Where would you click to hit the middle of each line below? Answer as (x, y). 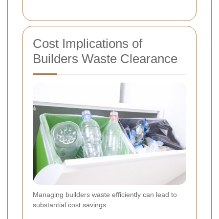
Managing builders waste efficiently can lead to (105, 195)
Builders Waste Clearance (105, 59)
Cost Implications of (88, 44)
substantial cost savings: (70, 205)
